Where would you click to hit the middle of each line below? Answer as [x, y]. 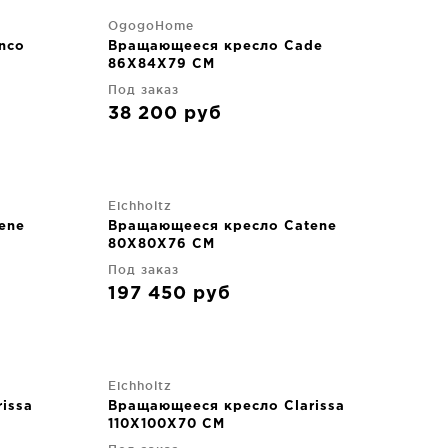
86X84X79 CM [161, 64]
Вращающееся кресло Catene [222, 226]
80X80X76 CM [161, 244]
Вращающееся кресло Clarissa [226, 406]
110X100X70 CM [166, 424]
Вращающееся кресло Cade [215, 46]
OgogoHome [151, 25]
